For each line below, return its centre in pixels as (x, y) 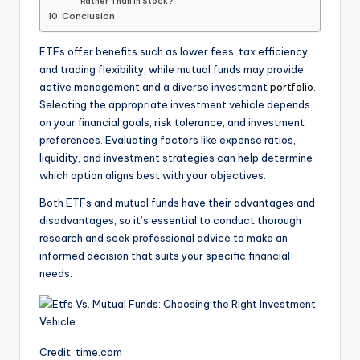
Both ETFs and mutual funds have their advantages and (177, 203)
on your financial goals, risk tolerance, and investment (172, 123)
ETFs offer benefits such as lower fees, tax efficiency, (175, 52)
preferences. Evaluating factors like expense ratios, (168, 140)
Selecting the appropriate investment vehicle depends (175, 105)
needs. (56, 274)
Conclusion (89, 16)
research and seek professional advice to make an (164, 238)
